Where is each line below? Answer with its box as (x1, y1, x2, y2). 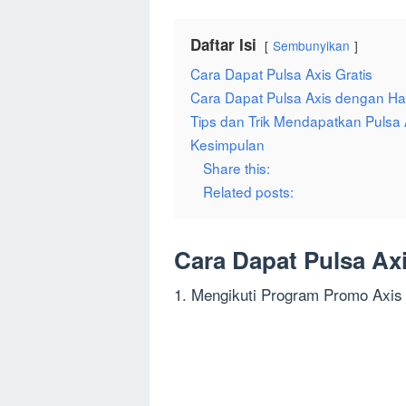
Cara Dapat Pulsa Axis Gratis (190, 63, 372, 84)
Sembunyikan (273, 36, 350, 55)
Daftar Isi (190, 34, 256, 56)
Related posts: (203, 181, 294, 202)
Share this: (203, 158, 270, 179)
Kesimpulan (190, 134, 265, 155)
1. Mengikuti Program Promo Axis (174, 283, 402, 306)
